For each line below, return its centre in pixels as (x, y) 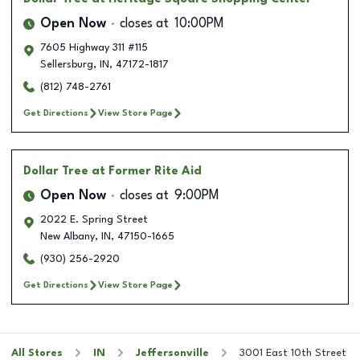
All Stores (37, 353)
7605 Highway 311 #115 (94, 47)
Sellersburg (67, 64)
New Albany (67, 236)
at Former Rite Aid (147, 171)
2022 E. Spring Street (94, 219)
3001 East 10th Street (293, 353)
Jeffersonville (172, 353)
